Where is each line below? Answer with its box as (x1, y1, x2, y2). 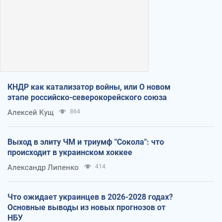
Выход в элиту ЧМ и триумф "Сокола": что (7, 137, 164, 147)
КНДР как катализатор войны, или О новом (7, 82, 170, 92)
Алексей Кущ (7, 108, 54, 117)
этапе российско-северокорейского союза (7, 92, 167, 102)
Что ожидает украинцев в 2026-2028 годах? (7, 192, 173, 202)
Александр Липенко (7, 163, 79, 172)
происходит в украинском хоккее (7, 147, 132, 157)
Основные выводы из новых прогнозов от (7, 202, 166, 212)
